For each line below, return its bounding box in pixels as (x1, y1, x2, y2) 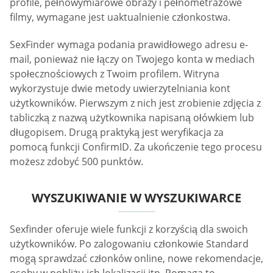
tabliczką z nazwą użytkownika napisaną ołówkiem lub (10, 111, 254, 125)
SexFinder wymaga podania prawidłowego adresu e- (10, 38, 248, 52)
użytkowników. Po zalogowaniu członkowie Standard (10, 237, 249, 251)
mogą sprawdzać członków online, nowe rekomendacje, (10, 252, 263, 266)
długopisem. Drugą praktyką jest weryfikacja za (10, 126, 224, 140)
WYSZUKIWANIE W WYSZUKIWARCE (32, 190, 241, 207)
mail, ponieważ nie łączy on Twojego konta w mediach (10, 52, 255, 66)
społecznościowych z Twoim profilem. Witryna (10, 67, 219, 81)
